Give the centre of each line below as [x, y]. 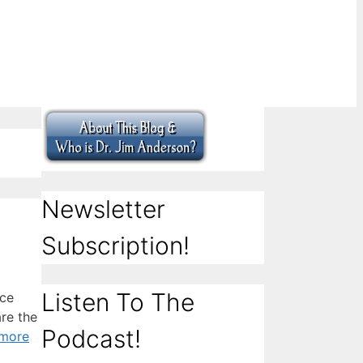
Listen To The [118, 302]
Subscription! [115, 245]
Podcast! [91, 338]
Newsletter [103, 209]
